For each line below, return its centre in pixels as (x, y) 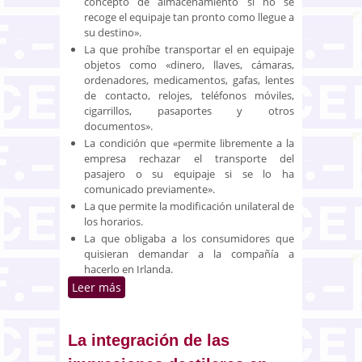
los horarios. (114, 221)
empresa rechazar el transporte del (189, 158)
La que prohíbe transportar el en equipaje (189, 49)
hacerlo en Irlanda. (128, 269)
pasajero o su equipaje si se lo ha (189, 173)
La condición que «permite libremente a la (189, 143)
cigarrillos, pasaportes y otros (189, 110)
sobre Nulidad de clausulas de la (212, 287)
